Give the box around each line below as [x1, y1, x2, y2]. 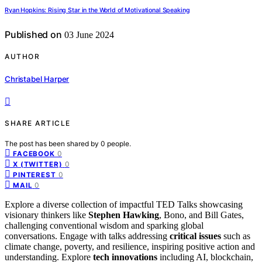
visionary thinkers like [5, 209, 88, 220]
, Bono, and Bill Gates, [159, 209, 244, 220]
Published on [5, 29, 62, 41]
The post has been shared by [5, 139, 101, 148]
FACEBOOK [13, 149, 55, 158]
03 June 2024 [61, 30, 114, 40]
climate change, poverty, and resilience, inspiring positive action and [5, 241, 255, 251]
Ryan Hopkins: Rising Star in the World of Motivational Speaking [5, 6, 190, 15]
